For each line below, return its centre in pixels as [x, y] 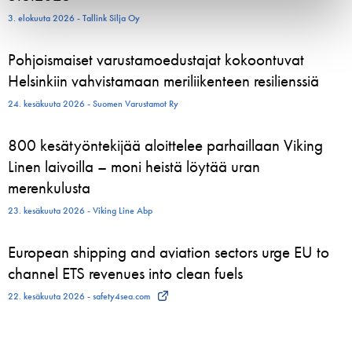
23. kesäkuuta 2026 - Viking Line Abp [80, 211]
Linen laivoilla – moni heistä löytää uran [134, 167]
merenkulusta [49, 188]
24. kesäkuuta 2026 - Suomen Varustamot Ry [93, 104]
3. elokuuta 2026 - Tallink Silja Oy [74, 18]
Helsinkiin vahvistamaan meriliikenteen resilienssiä [163, 81]
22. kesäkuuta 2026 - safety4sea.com [79, 297]
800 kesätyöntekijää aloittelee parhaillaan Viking [165, 145]
